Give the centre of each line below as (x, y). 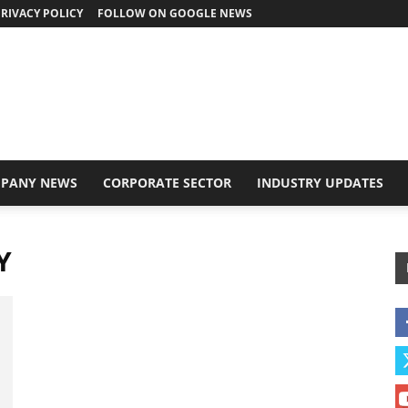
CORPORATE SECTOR (167, 183)
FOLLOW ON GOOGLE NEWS (175, 13)
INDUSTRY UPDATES (320, 183)
